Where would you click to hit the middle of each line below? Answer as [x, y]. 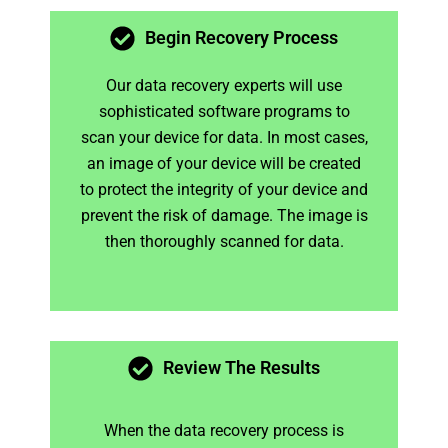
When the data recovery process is [224, 430]
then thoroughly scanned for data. [224, 241]
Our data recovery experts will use [224, 85]
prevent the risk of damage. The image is [224, 215]
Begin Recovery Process [241, 37]
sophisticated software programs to [224, 111]
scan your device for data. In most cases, [224, 137]
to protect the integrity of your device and [224, 189]
